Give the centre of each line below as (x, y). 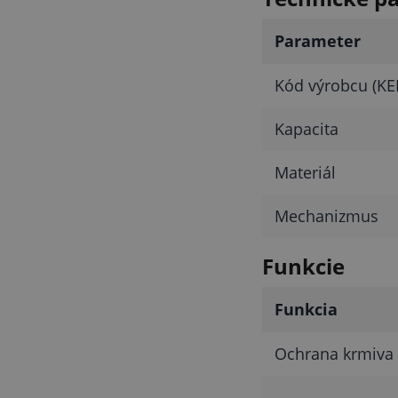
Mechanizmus (326, 215)
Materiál (305, 172)
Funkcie (303, 266)
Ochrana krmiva (334, 353)
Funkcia (306, 309)
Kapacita (306, 128)
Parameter (317, 40)
